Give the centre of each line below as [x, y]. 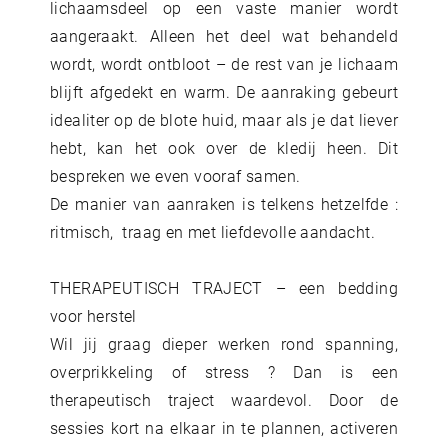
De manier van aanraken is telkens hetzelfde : [224, 204]
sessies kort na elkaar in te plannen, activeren [224, 428]
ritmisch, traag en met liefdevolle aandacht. [212, 232]
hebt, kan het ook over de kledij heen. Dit [224, 148]
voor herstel [93, 316]
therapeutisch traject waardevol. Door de [224, 400]
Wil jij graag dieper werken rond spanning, [224, 344]
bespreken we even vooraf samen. [175, 176]
